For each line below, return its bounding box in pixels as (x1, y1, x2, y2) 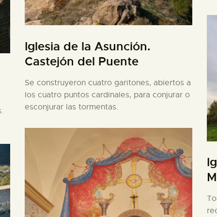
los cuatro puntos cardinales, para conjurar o (24, 90, 190, 100)
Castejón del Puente (24, 54, 139, 69)
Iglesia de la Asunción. (24, 39, 151, 54)
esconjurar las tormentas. (24, 102, 118, 112)
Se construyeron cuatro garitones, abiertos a (24, 77, 191, 88)
